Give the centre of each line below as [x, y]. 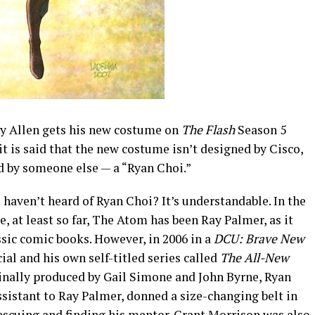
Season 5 [261, 130]
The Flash [208, 130]
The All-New [255, 258]
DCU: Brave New [259, 239]
